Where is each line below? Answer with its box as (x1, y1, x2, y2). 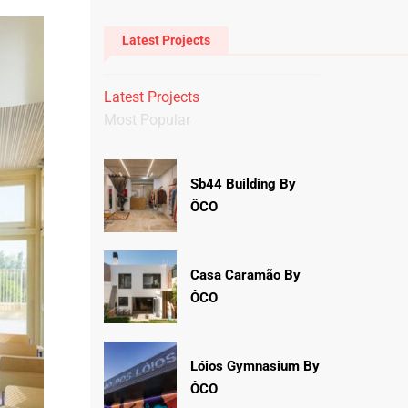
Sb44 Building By (189, 176, 296, 192)
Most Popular (103, 111, 190, 128)
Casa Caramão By (189, 267, 301, 283)
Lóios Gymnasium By (189, 358, 320, 374)
